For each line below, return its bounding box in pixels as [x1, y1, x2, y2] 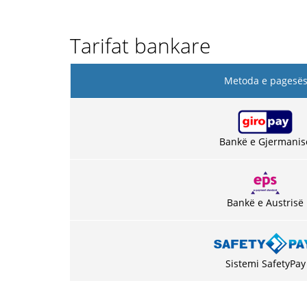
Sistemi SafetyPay [225, 257, 306, 270]
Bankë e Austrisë [227, 196, 304, 209]
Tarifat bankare [70, 32, 210, 60]
